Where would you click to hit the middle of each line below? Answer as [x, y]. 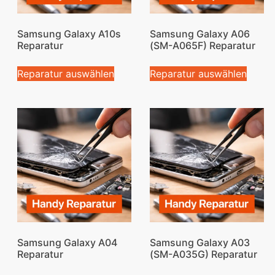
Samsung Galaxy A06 [199, 33]
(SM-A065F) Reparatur [202, 45]
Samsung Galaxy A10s [69, 33]
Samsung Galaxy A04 [67, 243]
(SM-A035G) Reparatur [203, 254]
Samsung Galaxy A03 [199, 243]
